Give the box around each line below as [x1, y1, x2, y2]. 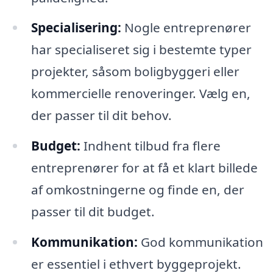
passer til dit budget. [30, 203, 155, 221]
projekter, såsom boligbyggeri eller [30, 63, 239, 80]
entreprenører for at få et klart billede [30, 159, 258, 177]
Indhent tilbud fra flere [80, 137, 221, 155]
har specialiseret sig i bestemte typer [30, 41, 252, 58]
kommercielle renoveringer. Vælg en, [30, 85, 250, 102]
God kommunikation [137, 233, 263, 251]
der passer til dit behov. [30, 107, 172, 124]
